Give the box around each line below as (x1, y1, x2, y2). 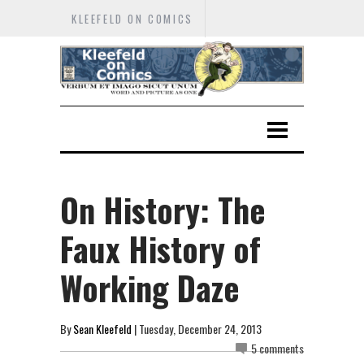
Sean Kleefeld (73, 319, 132, 337)
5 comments (251, 339, 304, 357)
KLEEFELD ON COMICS (71, 11, 193, 27)
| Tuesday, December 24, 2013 (132, 319, 262, 337)
